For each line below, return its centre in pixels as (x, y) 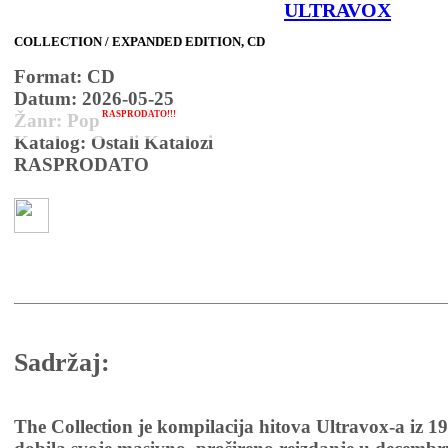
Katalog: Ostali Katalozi (113, 142)
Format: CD (64, 76)
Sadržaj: (62, 363)
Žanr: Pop (57, 120)
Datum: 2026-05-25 (94, 98)
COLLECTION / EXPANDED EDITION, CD (139, 41)
